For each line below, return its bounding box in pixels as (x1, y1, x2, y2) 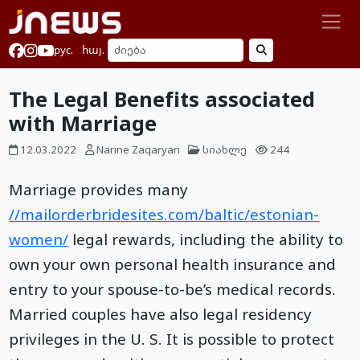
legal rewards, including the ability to (68, 228, 344, 249)
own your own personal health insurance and (9, 253, 337, 274)
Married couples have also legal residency (9, 303, 313, 324)
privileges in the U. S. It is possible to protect (9, 328, 335, 349)
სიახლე (202, 142, 247, 157)
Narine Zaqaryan (96, 142, 180, 157)
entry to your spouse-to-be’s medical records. (9, 278, 337, 299)
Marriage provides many (9, 178, 189, 199)
